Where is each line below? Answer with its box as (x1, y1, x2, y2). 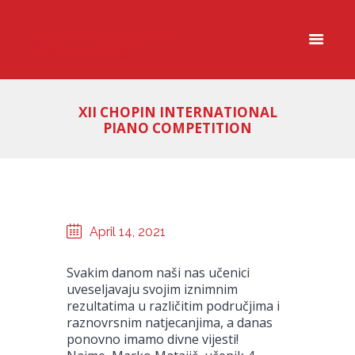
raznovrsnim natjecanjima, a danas (67, 313, 273, 331)
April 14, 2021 (90, 223, 166, 239)
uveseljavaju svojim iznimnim (67, 280, 238, 298)
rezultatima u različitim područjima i (67, 296, 280, 315)
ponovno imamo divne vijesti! (67, 330, 239, 348)
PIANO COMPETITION (103, 119, 252, 138)
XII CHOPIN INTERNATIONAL (78, 103, 277, 122)
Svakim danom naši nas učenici (67, 263, 250, 281)
